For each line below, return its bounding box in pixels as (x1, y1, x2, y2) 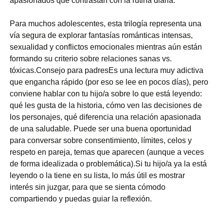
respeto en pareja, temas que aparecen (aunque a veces (10, 148, 204, 156)
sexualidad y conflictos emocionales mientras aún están (10, 43, 202, 51)
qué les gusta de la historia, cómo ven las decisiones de (10, 101, 202, 109)
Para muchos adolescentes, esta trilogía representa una (10, 19, 201, 28)
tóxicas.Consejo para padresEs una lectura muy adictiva (10, 66, 203, 74)
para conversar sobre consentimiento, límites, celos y (10, 136, 192, 145)
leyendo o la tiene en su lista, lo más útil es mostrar (10, 171, 185, 180)
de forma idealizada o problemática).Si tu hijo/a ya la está (10, 160, 207, 168)
